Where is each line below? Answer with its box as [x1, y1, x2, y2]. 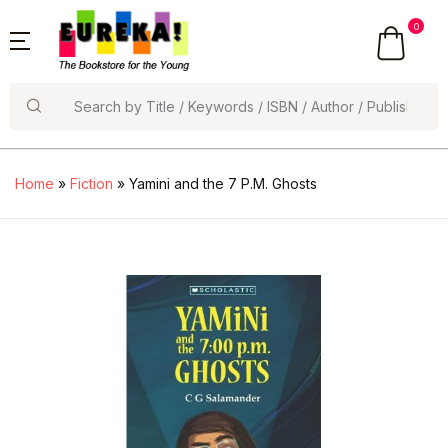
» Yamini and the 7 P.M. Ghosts [113, 175, 317, 193]
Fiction [70, 175, 113, 193]
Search [9, 116, 64, 137]
